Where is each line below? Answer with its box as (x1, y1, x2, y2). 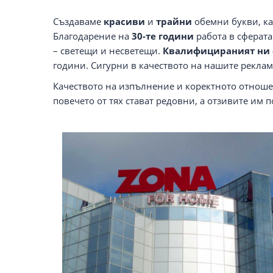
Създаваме (53, 15, 104, 28)
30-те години (132, 30, 194, 43)
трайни (156, 15, 194, 28)
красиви (104, 15, 147, 28)
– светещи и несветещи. (53, 44, 163, 57)
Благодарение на (53, 30, 132, 43)
